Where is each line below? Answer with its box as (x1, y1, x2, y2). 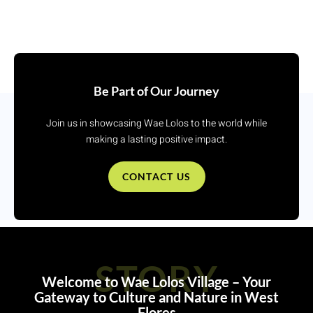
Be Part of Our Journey (94, 83, 219, 99)
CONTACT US (122, 170, 191, 183)
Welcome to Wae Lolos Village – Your (42, 273, 271, 291)
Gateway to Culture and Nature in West (34, 289, 279, 306)
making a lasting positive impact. (86, 132, 227, 147)
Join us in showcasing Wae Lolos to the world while (46, 116, 267, 131)
